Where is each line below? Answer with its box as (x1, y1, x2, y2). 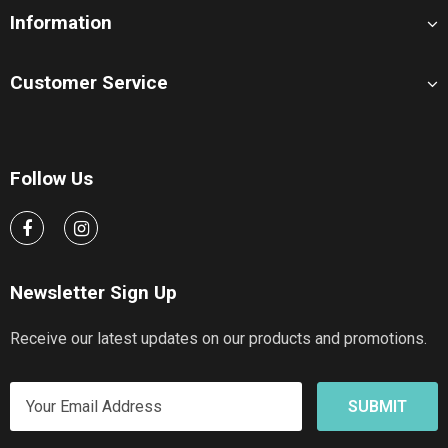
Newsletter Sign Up (10, 280, 177, 304)
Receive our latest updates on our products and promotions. (10, 328, 427, 348)
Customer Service (10, 70, 168, 94)
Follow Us (10, 166, 93, 190)
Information (10, 10, 112, 34)
